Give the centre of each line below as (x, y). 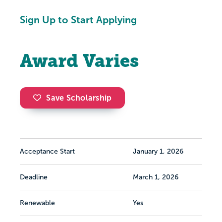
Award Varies (79, 61)
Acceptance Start (47, 152)
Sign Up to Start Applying (78, 20)
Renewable (37, 203)
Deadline (34, 177)
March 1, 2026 (156, 177)
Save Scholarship (79, 98)
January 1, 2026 (158, 152)
